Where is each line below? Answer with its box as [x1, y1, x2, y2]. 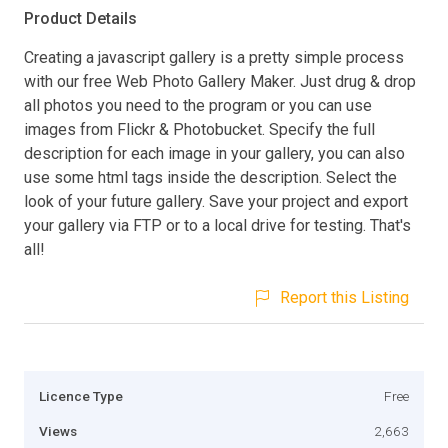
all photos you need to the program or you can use [24, 95, 372, 115]
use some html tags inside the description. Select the [24, 167, 397, 187]
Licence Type [39, 387, 123, 404]
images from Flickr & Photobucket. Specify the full [24, 119, 375, 139]
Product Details [24, 8, 137, 28]
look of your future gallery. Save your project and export [24, 191, 408, 211]
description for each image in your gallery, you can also [24, 143, 405, 163]
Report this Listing [280, 287, 409, 307]
